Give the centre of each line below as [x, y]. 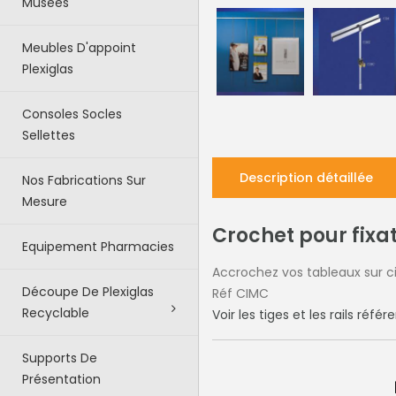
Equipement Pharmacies [98, 247]
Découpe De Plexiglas [88, 292]
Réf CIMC [240, 294]
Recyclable [56, 313]
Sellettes [49, 135]
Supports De [60, 358]
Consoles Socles [72, 114]
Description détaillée [306, 178]
